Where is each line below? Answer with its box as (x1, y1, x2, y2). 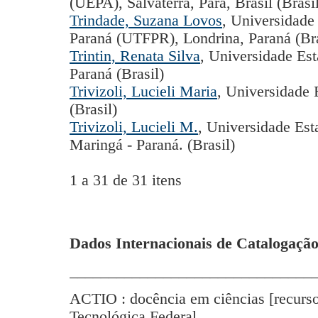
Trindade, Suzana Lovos (70, 12, 222, 30)
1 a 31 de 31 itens (70, 172, 199, 190)
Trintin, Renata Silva (70, 48, 200, 65)
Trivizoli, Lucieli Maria (70, 83, 217, 101)
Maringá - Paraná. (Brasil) (70, 136, 235, 154)
